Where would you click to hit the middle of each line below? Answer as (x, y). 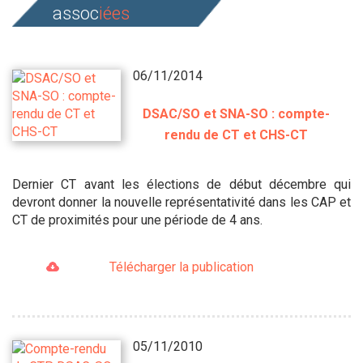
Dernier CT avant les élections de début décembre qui (181, 184)
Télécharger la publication (181, 267)
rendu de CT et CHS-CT (236, 135)
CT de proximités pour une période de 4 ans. (137, 220)
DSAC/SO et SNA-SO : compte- (236, 114)
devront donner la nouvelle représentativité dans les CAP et (181, 202)
